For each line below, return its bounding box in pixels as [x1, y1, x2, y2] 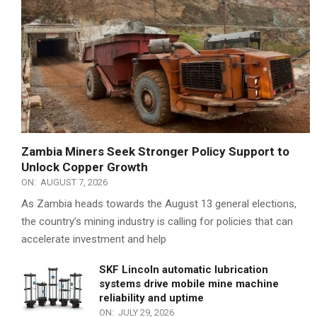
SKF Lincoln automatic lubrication [99, 263, 268, 277]
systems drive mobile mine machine [99, 277, 279, 291]
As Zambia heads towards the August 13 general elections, [21, 197, 296, 211]
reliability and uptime [99, 292, 204, 305]
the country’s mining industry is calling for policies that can [21, 215, 293, 229]
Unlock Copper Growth [21, 160, 148, 175]
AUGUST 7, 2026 [40, 177, 108, 188]
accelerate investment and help [21, 233, 166, 246]
